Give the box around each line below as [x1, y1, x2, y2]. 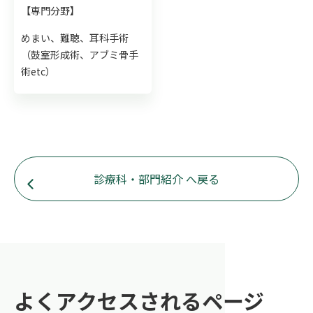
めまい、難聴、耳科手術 [21, 30, 129, 45]
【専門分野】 [21, 3, 80, 17]
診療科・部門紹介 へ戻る [94, 170, 219, 187]
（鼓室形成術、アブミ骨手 [21, 47, 138, 61]
